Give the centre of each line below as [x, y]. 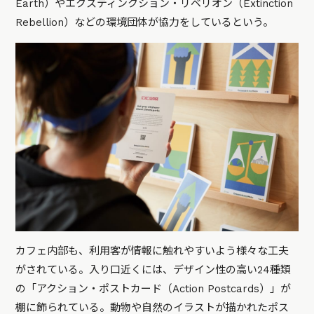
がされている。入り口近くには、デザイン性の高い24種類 [153, 270]
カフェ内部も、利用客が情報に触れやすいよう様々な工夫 [152, 251]
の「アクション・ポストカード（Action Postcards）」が [153, 289]
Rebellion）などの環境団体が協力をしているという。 [145, 23]
